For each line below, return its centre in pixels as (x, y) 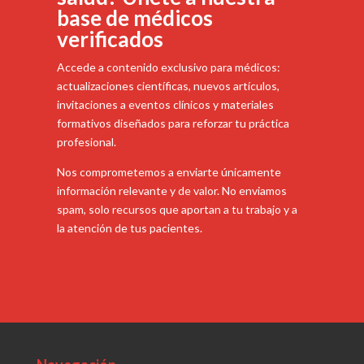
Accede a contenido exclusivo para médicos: (168, 67)
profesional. (86, 141)
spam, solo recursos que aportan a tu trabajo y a (177, 209)
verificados (110, 39)
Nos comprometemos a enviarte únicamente (169, 171)
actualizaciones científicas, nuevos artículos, (168, 85)
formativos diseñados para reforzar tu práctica (173, 123)
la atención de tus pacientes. (129, 227)
